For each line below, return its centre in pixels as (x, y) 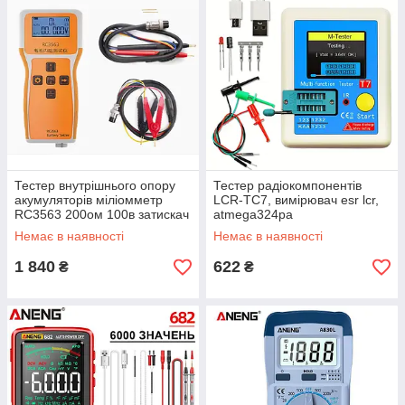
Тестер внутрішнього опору (95, 185)
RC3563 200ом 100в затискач (102, 214)
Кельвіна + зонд (61, 229)
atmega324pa (253, 214)
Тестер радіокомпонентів (287, 185)
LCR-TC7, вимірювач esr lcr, (296, 200)
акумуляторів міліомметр (89, 200)
